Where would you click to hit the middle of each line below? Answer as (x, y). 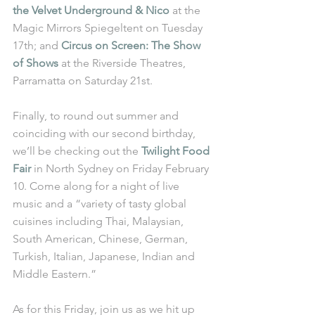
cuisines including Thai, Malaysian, (99, 221)
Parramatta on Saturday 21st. (83, 81)
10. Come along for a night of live (97, 186)
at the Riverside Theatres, (123, 63)
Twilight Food (177, 151)
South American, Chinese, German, (102, 239)
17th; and (37, 46)
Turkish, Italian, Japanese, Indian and (105, 257)
